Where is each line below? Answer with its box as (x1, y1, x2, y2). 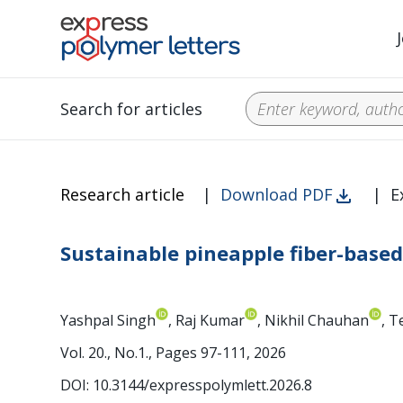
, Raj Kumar (168, 310, 246, 331)
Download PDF (220, 184, 334, 205)
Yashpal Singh (60, 310, 157, 331)
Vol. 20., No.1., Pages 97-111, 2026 (60, 343, 287, 363)
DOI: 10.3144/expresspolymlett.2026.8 (60, 375, 313, 396)
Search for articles (60, 98, 203, 120)
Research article (60, 184, 185, 205)
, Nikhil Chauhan (257, 310, 370, 331)
